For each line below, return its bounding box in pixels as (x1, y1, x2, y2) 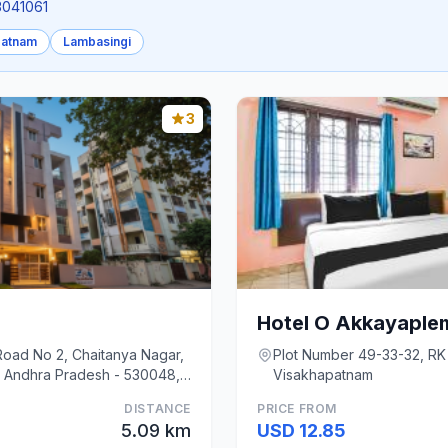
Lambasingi (63, 34, 131, 49)
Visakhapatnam (273, 366, 373, 383)
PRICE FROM (257, 401, 337, 416)
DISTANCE (124, 401, 191, 416)
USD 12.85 (257, 420, 346, 441)
